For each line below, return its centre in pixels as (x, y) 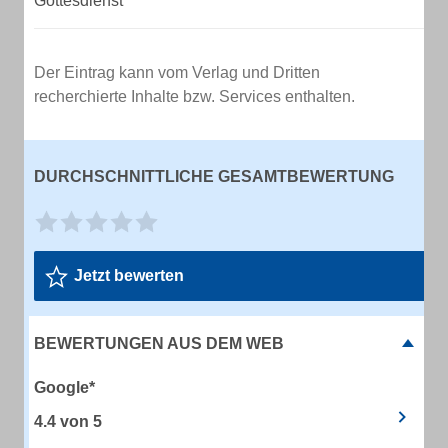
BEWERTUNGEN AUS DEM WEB (159, 343)
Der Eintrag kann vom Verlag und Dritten (177, 72)
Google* (64, 387)
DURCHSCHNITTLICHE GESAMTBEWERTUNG (214, 176)
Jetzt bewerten (129, 275)
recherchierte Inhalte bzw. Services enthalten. (194, 96)
